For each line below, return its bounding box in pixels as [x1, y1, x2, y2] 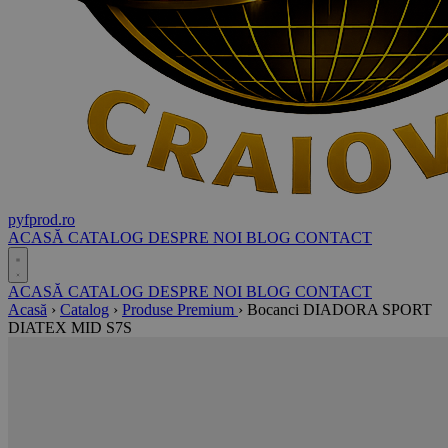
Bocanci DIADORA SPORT [247, 301, 432, 318]
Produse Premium [122, 301, 238, 318]
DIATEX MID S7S [8, 319, 132, 336]
